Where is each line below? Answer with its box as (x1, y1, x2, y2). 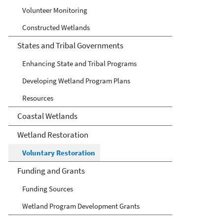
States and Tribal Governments (17, 39, 123, 51)
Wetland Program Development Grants (22, 201, 140, 211)
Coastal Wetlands (17, 110, 77, 121)
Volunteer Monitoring (22, 5, 87, 15)
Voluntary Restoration (22, 147, 95, 157)
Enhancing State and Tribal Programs (22, 58, 137, 68)
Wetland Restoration (17, 129, 88, 140)
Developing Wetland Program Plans (22, 75, 130, 85)
